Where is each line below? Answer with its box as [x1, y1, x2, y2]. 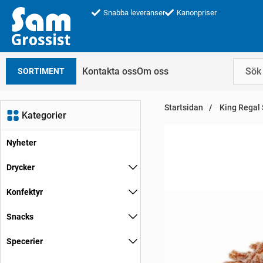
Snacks [6, 212, 33, 221]
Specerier [6, 237, 43, 246]
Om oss [137, 65, 168, 77]
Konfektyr [6, 187, 43, 197]
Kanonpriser [176, 8, 217, 17]
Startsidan [164, 103, 203, 113]
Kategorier [21, 110, 66, 121]
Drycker [6, 163, 35, 172]
